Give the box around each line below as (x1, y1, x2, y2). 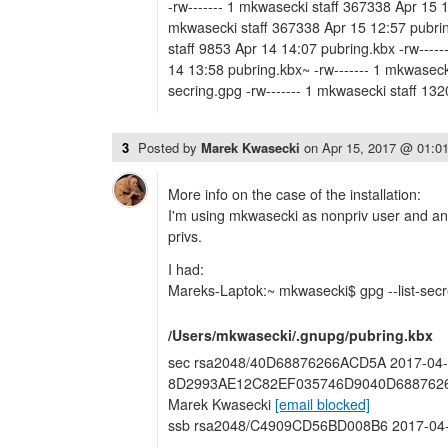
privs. (168, 226, 202, 246)
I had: (168, 259, 204, 279)
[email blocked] (275, 394, 370, 414)
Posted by (138, 138, 201, 157)
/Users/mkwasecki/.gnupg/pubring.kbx (168, 325, 433, 345)
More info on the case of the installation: (168, 184, 421, 204)
